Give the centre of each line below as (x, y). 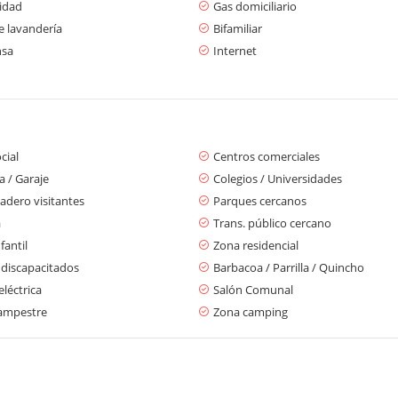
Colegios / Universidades (278, 178)
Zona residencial (256, 245)
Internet (235, 50)
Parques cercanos (260, 200)
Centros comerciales (267, 156)
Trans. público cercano (272, 223)
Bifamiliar (238, 28)
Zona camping (251, 311)
